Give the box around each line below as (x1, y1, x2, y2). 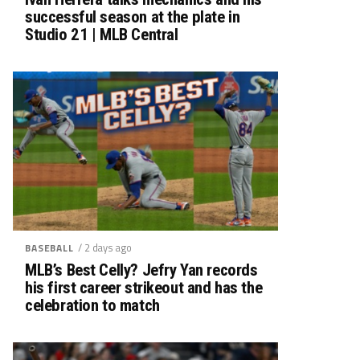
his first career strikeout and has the (25, 277, 263, 297)
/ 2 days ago (77, 239, 132, 256)
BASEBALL (25, 239, 74, 256)
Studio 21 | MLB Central (25, 24, 178, 44)
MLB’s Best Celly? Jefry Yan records (25, 260, 258, 280)
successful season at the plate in (25, 6, 240, 27)
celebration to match (25, 295, 160, 315)
